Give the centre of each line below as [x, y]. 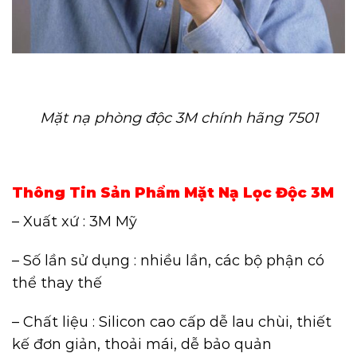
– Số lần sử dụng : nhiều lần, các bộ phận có [168, 261]
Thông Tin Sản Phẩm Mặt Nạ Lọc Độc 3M [173, 193]
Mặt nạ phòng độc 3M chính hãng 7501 [178, 118]
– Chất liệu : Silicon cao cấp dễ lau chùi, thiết [172, 322]
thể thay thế [57, 283]
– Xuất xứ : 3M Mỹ [75, 222]
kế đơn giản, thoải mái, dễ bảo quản [142, 344]
